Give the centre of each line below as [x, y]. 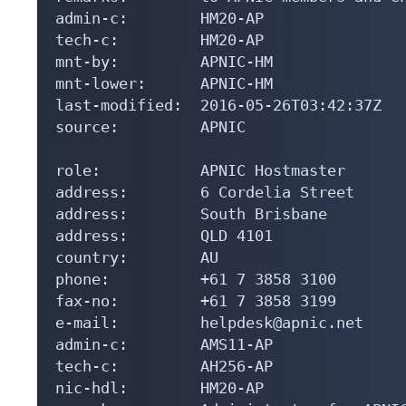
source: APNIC [150, 126]
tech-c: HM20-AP [159, 39]
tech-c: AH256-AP [164, 366]
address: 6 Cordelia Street [205, 192]
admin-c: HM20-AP [159, 18]
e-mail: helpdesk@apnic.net [209, 322]
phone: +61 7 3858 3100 [196, 279]
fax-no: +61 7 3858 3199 [196, 300]
